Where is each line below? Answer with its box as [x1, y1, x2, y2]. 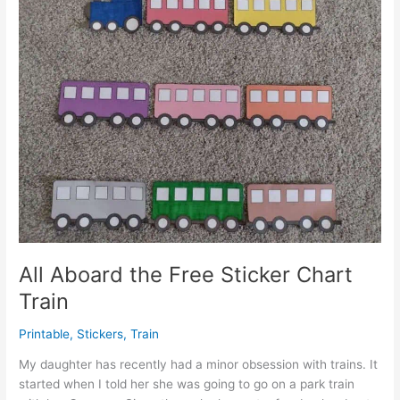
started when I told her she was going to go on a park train [19, 377, 355, 392]
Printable [19, 326, 71, 341]
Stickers [77, 326, 124, 341]
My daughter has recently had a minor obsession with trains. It [19, 357, 379, 372]
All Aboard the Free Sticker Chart [19, 261, 354, 287]
